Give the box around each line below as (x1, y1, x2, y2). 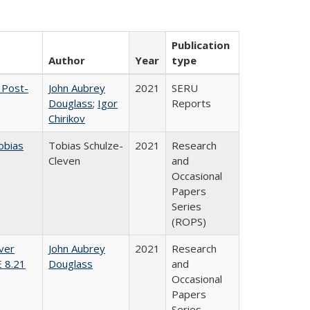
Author (48, 53, 85, 67)
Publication (172, 38, 230, 52)
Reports (172, 96, 211, 110)
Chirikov (48, 111, 85, 125)
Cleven (48, 154, 80, 167)
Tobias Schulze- (48, 138, 123, 152)
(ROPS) (172, 215, 206, 228)
